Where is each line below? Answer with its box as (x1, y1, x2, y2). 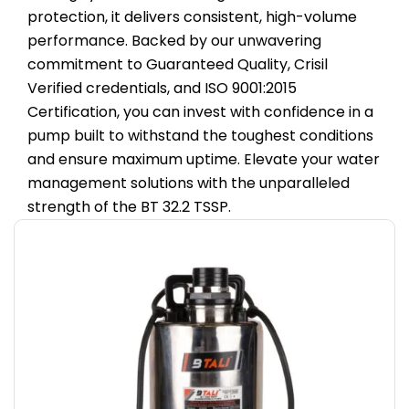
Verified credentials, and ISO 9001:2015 (27, 77, 297, 99)
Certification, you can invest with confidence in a (27, 100, 373, 122)
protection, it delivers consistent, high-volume (27, 5, 357, 27)
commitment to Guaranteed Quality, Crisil (27, 53, 328, 75)
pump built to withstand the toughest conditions (27, 124, 373, 146)
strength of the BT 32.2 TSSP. (27, 195, 231, 217)
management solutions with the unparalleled (27, 172, 350, 194)
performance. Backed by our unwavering (27, 29, 321, 51)
